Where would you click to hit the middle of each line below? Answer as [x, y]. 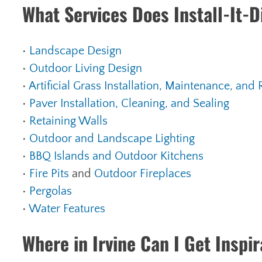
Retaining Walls [68, 121]
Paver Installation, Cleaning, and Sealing [129, 104]
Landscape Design [75, 51]
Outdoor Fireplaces [143, 174]
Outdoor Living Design [86, 68]
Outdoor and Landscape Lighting [112, 139]
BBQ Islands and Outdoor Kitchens [116, 156]
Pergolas [51, 191]
